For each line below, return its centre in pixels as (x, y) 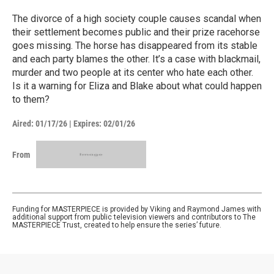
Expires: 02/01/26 (104, 124)
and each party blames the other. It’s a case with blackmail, (136, 59)
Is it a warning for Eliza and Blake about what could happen (137, 86)
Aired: (23, 124)
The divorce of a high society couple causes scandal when (137, 19)
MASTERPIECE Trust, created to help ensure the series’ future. (117, 225)
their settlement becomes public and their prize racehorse (136, 32)
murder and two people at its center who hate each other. (133, 73)
